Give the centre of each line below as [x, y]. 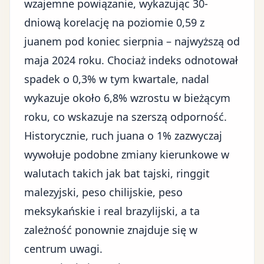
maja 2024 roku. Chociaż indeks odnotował [131, 60]
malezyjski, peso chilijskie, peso [103, 192]
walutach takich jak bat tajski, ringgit [117, 173]
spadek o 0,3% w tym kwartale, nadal [117, 79]
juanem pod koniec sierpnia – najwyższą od [132, 41]
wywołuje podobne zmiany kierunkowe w [127, 154]
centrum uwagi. [63, 249]
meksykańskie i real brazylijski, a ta [112, 211]
